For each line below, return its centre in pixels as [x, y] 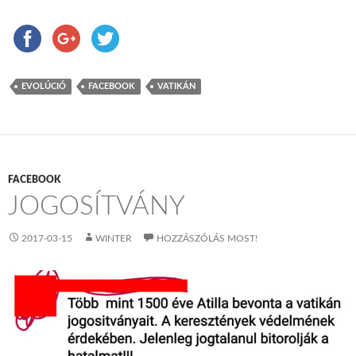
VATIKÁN [176, 86]
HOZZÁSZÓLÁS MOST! [207, 238]
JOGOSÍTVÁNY [97, 206]
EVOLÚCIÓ [44, 86]
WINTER [114, 238]
